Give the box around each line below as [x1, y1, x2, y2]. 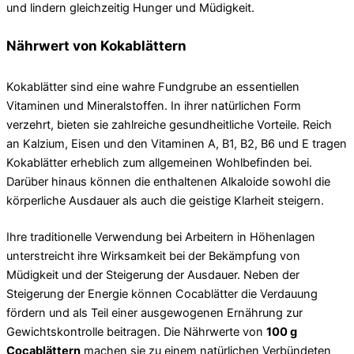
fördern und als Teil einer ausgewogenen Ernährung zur [6, 305, 303, 320]
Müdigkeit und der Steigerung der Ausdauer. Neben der [6, 267, 299, 282]
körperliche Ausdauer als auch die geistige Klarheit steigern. [6, 193, 324, 208]
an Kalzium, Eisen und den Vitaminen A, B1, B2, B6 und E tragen [6, 136, 347, 151]
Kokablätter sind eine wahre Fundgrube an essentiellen [6, 79, 299, 94]
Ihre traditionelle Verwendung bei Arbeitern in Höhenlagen [6, 229, 315, 244]
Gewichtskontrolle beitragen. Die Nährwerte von [6, 324, 266, 339]
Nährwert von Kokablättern [6, 37, 186, 55]
